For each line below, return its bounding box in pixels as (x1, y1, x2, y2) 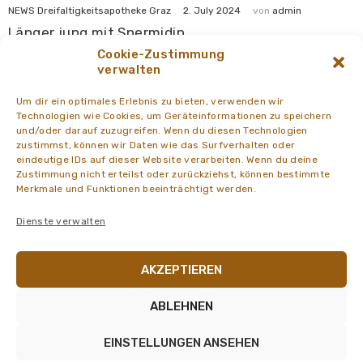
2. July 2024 (183, 5, 241, 17)
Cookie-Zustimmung (97, 47, 225, 62)
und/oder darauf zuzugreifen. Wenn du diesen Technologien (16, 125, 308, 136)
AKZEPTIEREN (141, 262, 222, 277)
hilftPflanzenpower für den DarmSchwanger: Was (8, 298, 341, 315)
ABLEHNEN (150, 298, 213, 314)
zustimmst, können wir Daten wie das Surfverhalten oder (16, 139, 296, 151)
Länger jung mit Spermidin (8, 23, 185, 41)
